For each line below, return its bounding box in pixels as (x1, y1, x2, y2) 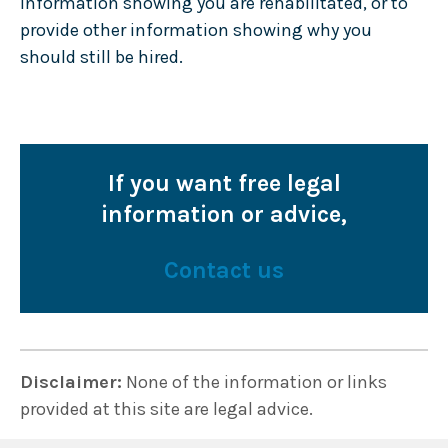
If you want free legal (107, 169, 341, 197)
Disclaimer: (19, 370, 122, 393)
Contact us (164, 257, 284, 285)
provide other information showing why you (19, 18, 372, 41)
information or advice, (101, 200, 347, 228)
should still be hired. (19, 45, 183, 68)
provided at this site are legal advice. (19, 397, 313, 420)
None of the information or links (121, 370, 387, 393)
